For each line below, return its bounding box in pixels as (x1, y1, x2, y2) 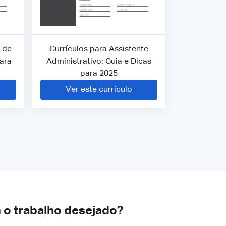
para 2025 (80, 69, 118, 78)
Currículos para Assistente (49, 45, 148, 53)
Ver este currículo (66, 85, 132, 94)
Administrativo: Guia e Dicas (46, 57, 151, 66)
